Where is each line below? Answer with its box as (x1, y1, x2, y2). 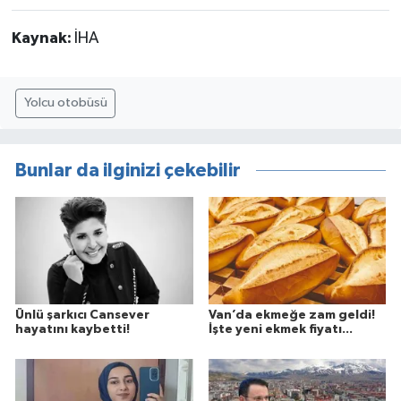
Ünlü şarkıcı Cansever (15, 308, 149, 321)
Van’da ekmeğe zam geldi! (208, 308, 375, 321)
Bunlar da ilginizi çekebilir (15, 161, 241, 181)
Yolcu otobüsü (23, 96, 107, 110)
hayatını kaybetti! (15, 322, 130, 336)
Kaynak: (11, 30, 74, 47)
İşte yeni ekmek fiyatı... (208, 322, 353, 336)
